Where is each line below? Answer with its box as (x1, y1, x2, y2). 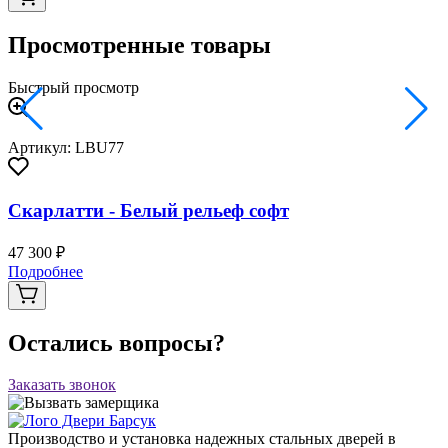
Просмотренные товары (8, 32, 271, 59)
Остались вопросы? (8, 329, 225, 356)
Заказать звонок (8, 376, 116, 394)
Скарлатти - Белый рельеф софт (8, 199, 289, 221)
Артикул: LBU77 (8, 139, 124, 157)
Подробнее (8, 262, 83, 280)
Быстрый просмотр (8, 79, 139, 97)
